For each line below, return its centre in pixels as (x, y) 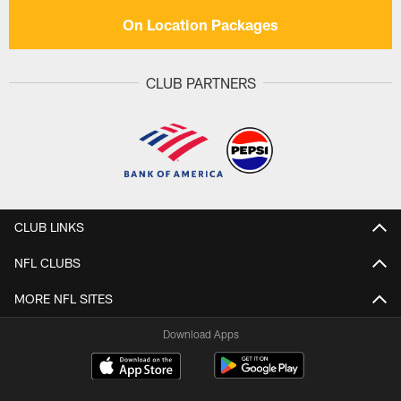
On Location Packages (200, 25)
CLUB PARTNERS (200, 82)
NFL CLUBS (47, 262)
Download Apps (200, 333)
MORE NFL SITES (64, 298)
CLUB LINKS (49, 226)
